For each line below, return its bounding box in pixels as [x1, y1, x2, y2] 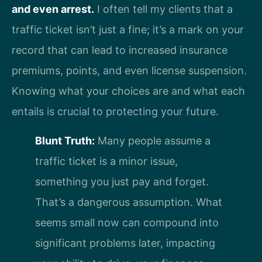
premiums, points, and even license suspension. [12, 64, 247, 77]
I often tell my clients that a [94, 3, 233, 16]
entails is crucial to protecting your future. [12, 105, 219, 118]
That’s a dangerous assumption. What [35, 196, 222, 209]
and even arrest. [12, 3, 94, 16]
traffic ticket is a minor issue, [35, 155, 178, 168]
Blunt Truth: [35, 135, 95, 147]
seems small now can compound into [35, 216, 219, 229]
